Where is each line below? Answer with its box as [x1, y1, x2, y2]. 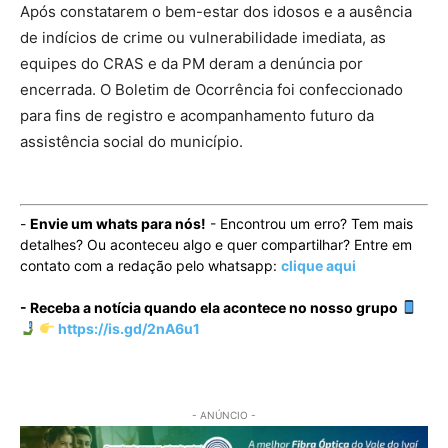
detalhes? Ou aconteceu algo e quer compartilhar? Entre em [20, 235, 412, 253]
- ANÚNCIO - [192, 408, 256, 421]
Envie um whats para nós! [30, 214, 206, 232]
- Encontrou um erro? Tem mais [206, 214, 413, 232]
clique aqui [281, 256, 356, 274]
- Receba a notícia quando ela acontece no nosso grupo [20, 298, 401, 316]
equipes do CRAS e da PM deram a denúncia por [20, 53, 363, 73]
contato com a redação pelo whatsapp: [20, 256, 281, 274]
